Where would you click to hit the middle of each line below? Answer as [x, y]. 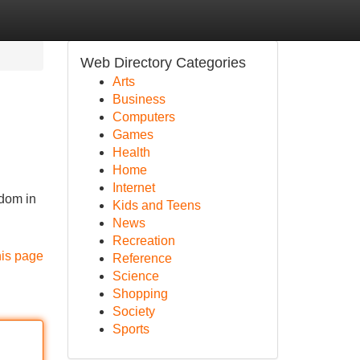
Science [135, 276]
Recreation [143, 241]
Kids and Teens [156, 205]
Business [139, 99]
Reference [142, 258]
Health [131, 152]
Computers [143, 117]
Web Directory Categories [163, 63]
